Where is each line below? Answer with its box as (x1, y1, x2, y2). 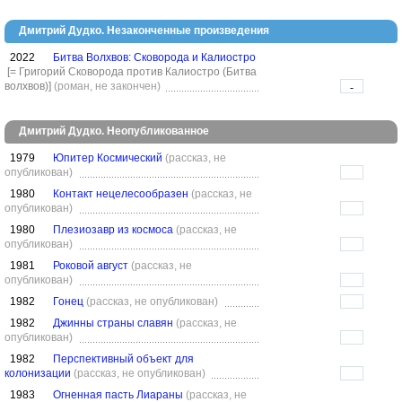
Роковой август (53, 259, 128, 272)
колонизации (4, 367, 71, 380)
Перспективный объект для (53, 353, 194, 365)
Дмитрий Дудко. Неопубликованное (19, 125, 209, 137)
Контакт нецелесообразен (53, 188, 188, 200)
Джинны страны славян (53, 317, 173, 329)
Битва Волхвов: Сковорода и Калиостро (53, 51, 256, 64)
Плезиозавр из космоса (53, 223, 173, 236)
